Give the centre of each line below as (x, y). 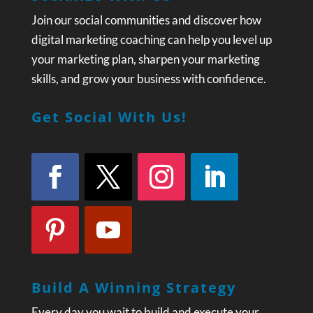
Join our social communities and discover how (146, 20)
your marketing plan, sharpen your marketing (145, 59)
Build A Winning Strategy (133, 288)
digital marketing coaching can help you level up (151, 40)
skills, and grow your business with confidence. (148, 79)
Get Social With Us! (109, 117)
